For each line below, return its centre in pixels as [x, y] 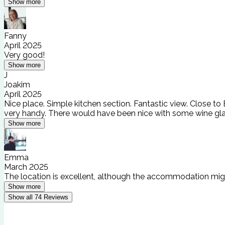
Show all [20, 197]
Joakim [17, 84]
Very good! [24, 55]
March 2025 [26, 167]
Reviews [56, 197]
